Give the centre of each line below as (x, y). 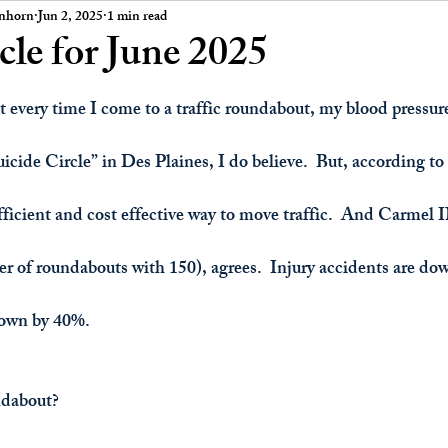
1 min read (137, 17)
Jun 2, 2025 (70, 17)
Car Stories (279, 20)
